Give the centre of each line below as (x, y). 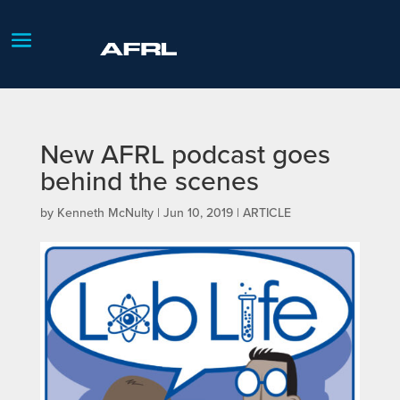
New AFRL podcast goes (185, 154)
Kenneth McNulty (105, 213)
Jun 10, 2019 (198, 213)
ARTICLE (267, 213)
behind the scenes (149, 181)
